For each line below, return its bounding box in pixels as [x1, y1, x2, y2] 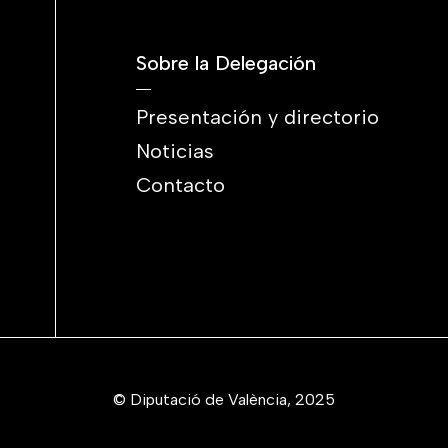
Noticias [136, 139, 214, 163]
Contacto [136, 173, 225, 197]
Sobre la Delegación [136, 51, 316, 75]
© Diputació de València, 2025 [113, 390, 335, 409]
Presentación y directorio [136, 105, 379, 129]
